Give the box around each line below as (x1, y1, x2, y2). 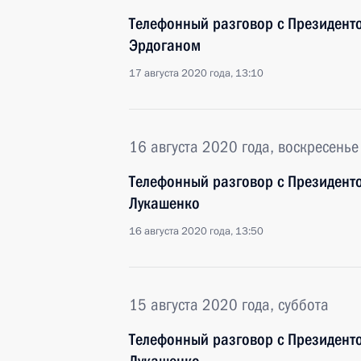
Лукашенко (129, 193, 200, 213)
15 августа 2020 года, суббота (129, 295, 329, 314)
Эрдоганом (129, 35, 201, 55)
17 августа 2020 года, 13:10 (129, 66, 263, 81)
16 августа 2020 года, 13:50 (129, 224, 263, 239)
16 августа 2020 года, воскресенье (129, 137, 359, 156)
